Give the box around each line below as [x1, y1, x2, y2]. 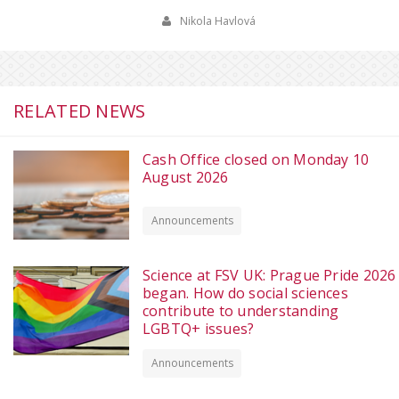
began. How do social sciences [142, 282, 348, 303]
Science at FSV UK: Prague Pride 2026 [142, 265, 396, 285]
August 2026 [142, 167, 229, 187]
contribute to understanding [142, 300, 339, 321]
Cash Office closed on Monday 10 [142, 149, 370, 169]
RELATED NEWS [13, 98, 146, 123]
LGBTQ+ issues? [142, 318, 255, 338]
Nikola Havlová [179, 12, 256, 28]
